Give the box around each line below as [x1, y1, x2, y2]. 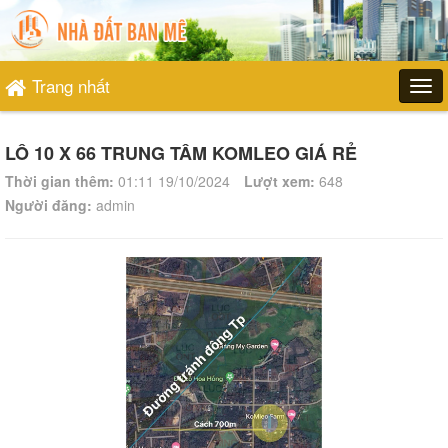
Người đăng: [5, 195, 92, 215]
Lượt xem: [244, 171, 315, 191]
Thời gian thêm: [5, 171, 114, 191]
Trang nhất [32, 73, 110, 98]
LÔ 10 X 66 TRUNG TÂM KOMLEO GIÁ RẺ [5, 140, 357, 166]
